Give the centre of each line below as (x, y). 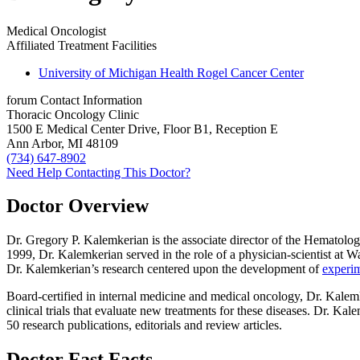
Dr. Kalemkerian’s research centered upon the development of (164, 269)
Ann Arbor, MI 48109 (62, 143)
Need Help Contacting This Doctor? (98, 172)
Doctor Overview (78, 206)
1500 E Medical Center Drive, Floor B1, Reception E (142, 129)
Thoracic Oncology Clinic (73, 114)
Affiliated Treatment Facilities (82, 45)
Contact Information (91, 100)
